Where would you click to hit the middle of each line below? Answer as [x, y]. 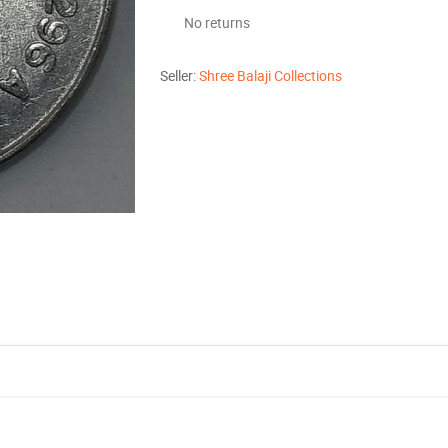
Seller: [180, 76]
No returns [217, 23]
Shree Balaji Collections [271, 76]
